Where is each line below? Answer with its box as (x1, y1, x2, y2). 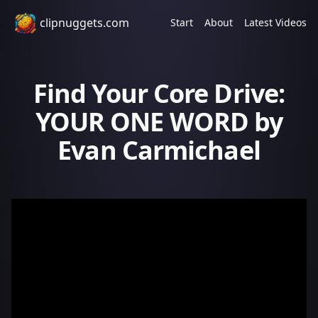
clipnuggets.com (40, 15, 129, 31)
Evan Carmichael (57, 133, 261, 168)
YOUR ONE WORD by (35, 104, 283, 139)
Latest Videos (244, 16, 307, 29)
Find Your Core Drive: (33, 76, 285, 111)
